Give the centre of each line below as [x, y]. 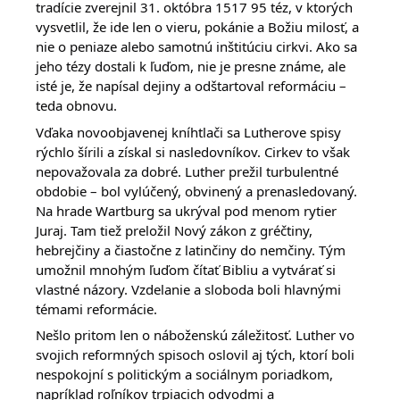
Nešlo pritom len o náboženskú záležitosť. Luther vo [195, 335]
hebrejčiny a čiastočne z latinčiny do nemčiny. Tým [191, 250]
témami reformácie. [96, 308]
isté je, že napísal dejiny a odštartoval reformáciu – [191, 86]
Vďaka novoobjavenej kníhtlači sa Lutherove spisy [188, 132]
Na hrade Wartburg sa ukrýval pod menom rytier [186, 210]
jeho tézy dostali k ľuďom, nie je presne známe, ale [191, 67]
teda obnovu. [76, 106]
